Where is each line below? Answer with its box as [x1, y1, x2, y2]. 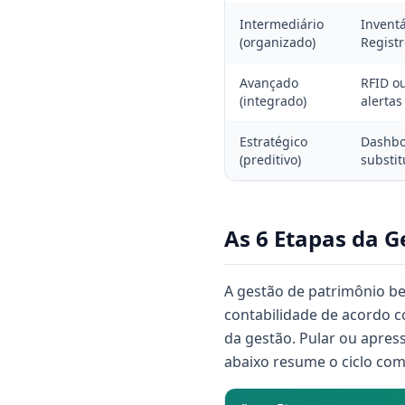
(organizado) [240, 33, 316, 51]
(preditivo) [240, 151, 301, 168]
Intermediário [240, 15, 324, 33]
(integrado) [240, 92, 306, 109]
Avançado [240, 74, 298, 91]
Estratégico [240, 133, 307, 150]
